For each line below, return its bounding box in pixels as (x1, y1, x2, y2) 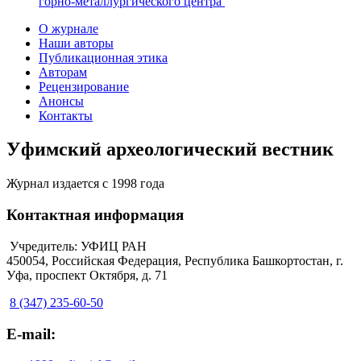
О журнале (39, 21, 98, 35)
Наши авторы (39, 35, 114, 50)
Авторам (39, 64, 87, 79)
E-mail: (6, 325, 56, 342)
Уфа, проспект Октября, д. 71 (6, 268, 168, 282)
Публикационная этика (39, 50, 168, 64)
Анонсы (39, 93, 84, 108)
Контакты (39, 108, 93, 122)
